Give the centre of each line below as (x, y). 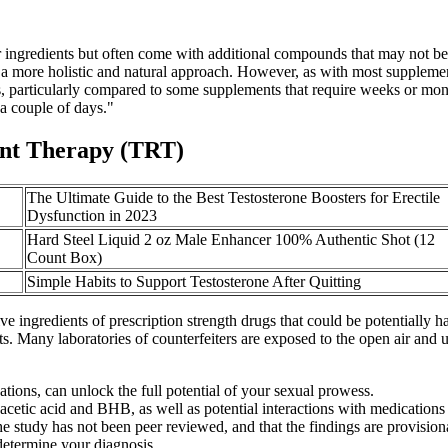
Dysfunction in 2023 (92, 216)
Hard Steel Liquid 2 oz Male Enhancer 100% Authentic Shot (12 (231, 240)
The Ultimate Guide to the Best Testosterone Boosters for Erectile (233, 198)
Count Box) (64, 258)
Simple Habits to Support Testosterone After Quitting (194, 282)
